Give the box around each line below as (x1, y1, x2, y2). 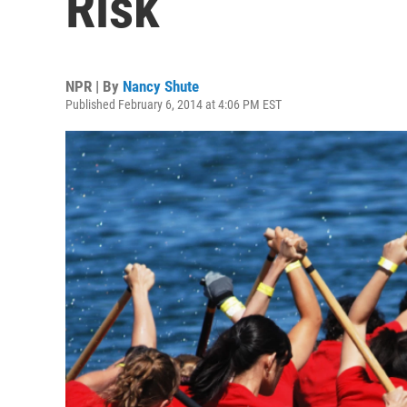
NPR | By (65, 77, 123, 95)
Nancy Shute (123, 77, 199, 95)
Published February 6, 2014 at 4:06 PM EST (65, 97, 282, 112)
